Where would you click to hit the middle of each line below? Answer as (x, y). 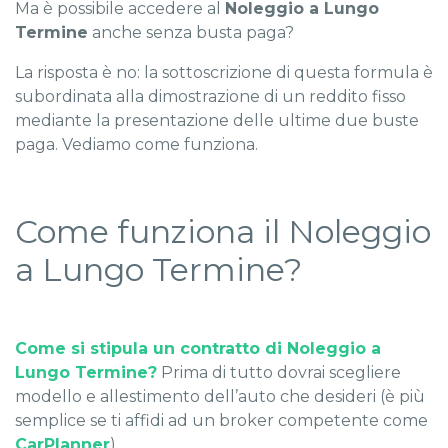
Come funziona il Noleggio (223, 232)
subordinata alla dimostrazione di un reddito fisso (210, 97)
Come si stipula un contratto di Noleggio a (198, 349)
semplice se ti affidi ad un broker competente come (221, 421)
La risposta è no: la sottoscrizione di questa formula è (224, 73)
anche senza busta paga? (191, 33)
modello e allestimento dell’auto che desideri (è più (220, 397)
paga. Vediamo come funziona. (136, 145)
